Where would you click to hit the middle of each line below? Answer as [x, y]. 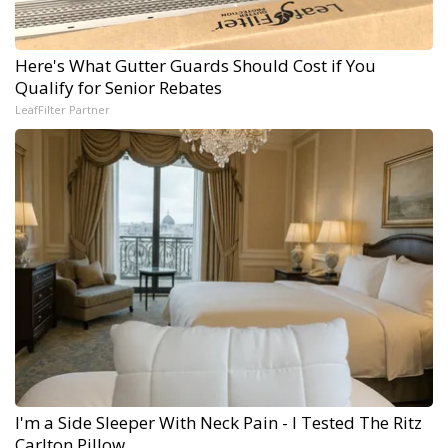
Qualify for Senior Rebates [118, 87]
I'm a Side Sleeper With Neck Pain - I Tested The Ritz [218, 422]
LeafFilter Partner [62, 109]
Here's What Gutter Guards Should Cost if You [195, 65]
